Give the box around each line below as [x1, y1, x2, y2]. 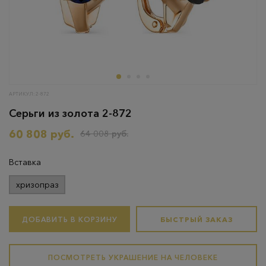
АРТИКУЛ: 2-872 [9, 91, 49, 97]
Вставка [9, 157, 41, 167]
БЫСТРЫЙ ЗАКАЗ [160, 214, 233, 224]
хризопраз [15, 179, 59, 190]
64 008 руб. [80, 128, 128, 139]
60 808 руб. [9, 128, 74, 141]
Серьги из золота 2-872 [9, 107, 132, 120]
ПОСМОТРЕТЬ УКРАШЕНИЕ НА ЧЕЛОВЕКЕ [48, 252, 218, 262]
